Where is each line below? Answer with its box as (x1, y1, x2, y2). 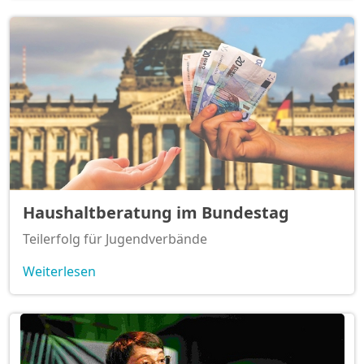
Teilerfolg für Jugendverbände (23, 229, 207, 248)
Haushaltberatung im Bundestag (23, 201, 289, 223)
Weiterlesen (23, 262, 96, 280)
